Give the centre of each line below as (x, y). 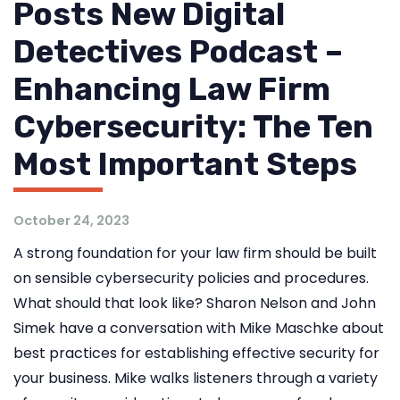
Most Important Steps (185, 164)
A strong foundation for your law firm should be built (195, 253)
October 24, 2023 (71, 221)
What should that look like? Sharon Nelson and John (195, 303)
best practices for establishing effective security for (196, 353)
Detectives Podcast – (178, 52)
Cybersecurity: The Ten (193, 127)
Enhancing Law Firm (172, 89)
